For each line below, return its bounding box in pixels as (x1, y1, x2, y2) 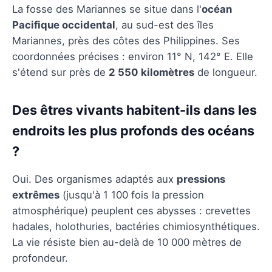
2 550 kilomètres (109, 66, 194, 78)
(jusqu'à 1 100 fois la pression (59, 188, 204, 201)
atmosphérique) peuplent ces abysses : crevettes (12, 204, 251, 217)
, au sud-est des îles (115, 18, 214, 31)
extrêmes (12, 188, 59, 201)
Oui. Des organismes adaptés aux (12, 172, 177, 185)
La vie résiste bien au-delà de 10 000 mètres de (12, 236, 242, 248)
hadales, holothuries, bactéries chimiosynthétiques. (12, 220, 260, 233)
